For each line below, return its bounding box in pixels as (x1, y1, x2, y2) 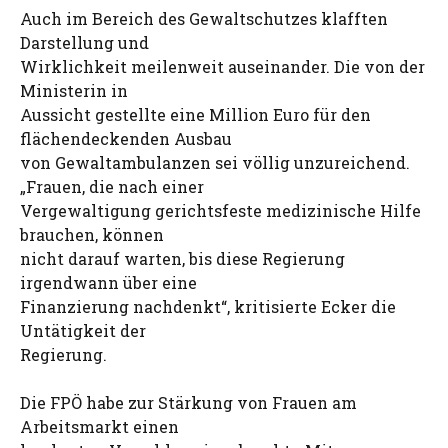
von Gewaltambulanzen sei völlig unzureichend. (20, 152, 410, 173)
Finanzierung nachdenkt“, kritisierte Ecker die (20, 296, 396, 317)
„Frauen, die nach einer (20, 176, 204, 197)
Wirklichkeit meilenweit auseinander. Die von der (20, 56, 425, 77)
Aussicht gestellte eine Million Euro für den (20, 104, 371, 125)
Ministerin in (20, 80, 128, 101)
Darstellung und (20, 32, 149, 53)
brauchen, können (20, 224, 164, 245)
